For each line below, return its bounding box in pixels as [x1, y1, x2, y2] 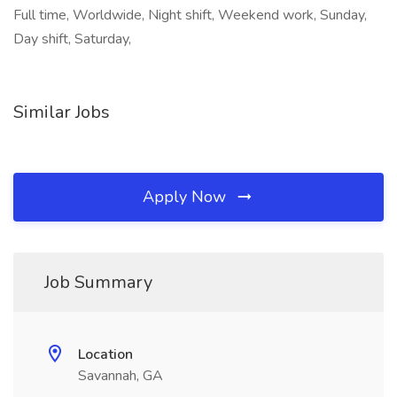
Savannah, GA [78, 366, 163, 385]
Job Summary [44, 270, 152, 294]
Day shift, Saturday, [13, 29, 131, 49]
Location [78, 345, 133, 364]
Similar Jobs [13, 100, 110, 124]
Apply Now [143, 186, 230, 207]
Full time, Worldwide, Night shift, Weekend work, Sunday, [13, 5, 367, 25]
